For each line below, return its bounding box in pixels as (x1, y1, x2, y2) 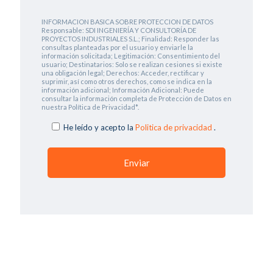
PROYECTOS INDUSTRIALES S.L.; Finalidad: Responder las (41, 35, 219, 43)
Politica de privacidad (135, 122, 214, 133)
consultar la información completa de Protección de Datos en (41, 94, 232, 103)
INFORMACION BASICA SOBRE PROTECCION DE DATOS (41, 18, 213, 26)
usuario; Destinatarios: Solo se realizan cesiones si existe (41, 60, 222, 69)
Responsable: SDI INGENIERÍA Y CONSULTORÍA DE (41, 26, 196, 35)
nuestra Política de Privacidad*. (41, 103, 139, 112)
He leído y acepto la (63, 122, 135, 133)
